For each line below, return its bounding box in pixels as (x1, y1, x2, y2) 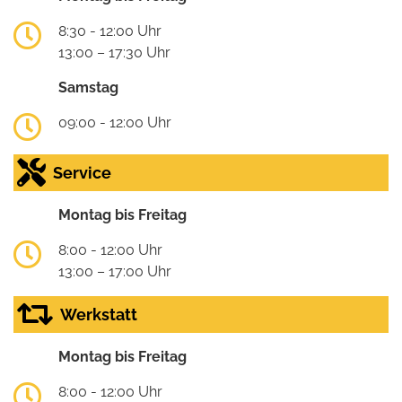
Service (53, 162, 111, 182)
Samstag (58, 78, 118, 96)
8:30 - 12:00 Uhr (58, 22, 162, 39)
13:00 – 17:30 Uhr (58, 43, 170, 61)
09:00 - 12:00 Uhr (58, 113, 171, 131)
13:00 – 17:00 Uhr (58, 262, 171, 280)
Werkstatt (60, 304, 137, 324)
